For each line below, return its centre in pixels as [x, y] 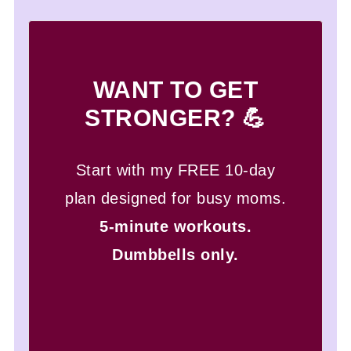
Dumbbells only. [175, 255]
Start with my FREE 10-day [175, 170]
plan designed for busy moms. [175, 198]
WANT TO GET [175, 90]
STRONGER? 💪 [175, 118]
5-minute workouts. [175, 226]
